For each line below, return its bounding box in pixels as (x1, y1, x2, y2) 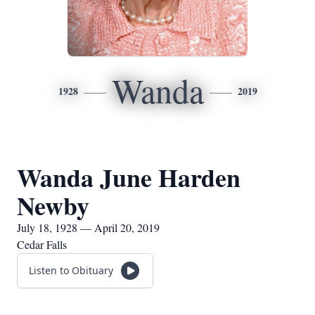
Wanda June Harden (17, 159, 240, 195)
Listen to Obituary (29, 264, 113, 277)
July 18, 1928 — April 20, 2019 (17, 220, 160, 235)
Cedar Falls (17, 237, 67, 252)
